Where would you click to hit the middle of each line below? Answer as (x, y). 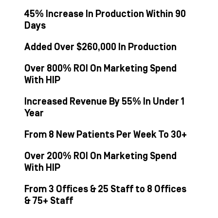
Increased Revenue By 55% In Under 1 (104, 102)
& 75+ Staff (49, 201)
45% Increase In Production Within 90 (105, 14)
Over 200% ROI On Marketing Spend (100, 156)
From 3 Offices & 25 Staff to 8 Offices (105, 190)
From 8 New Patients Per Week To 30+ (106, 135)
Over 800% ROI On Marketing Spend (100, 69)
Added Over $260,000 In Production (100, 47)
